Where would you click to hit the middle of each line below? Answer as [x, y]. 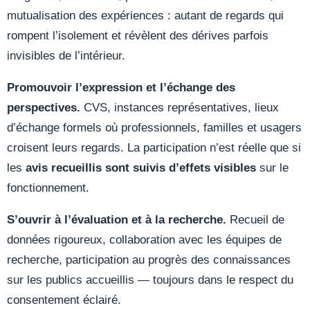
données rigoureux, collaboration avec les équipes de [144, 239]
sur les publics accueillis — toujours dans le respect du [150, 280]
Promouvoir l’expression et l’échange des [121, 87]
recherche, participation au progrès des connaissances [149, 259]
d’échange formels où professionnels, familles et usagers [154, 127]
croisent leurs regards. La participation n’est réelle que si [154, 147]
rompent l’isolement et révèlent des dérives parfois [138, 35]
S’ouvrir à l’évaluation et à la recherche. [117, 219]
